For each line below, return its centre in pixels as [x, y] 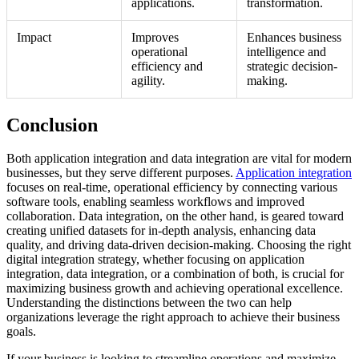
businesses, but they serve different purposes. [121, 173]
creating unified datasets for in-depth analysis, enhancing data [161, 231]
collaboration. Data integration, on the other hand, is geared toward [175, 216]
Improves [155, 37]
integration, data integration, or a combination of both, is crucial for [175, 274]
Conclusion [52, 125]
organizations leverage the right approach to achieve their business [173, 317]
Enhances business [294, 37]
